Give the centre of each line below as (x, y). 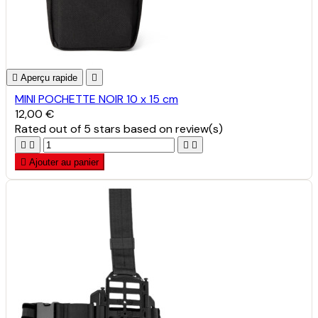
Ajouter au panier (64, 162)
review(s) (199, 128)
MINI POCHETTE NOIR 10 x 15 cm (97, 99)
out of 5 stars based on (112, 128)
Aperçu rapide (49, 77)
